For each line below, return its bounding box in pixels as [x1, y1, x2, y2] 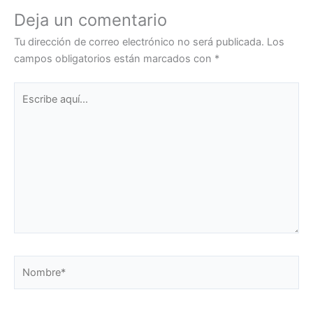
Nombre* [13, 256, 57, 270]
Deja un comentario [14, 10, 167, 31]
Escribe [13, 84, 48, 97]
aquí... [13, 101, 41, 114]
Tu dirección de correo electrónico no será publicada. [14, 36, 264, 49]
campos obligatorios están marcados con [14, 52, 214, 66]
